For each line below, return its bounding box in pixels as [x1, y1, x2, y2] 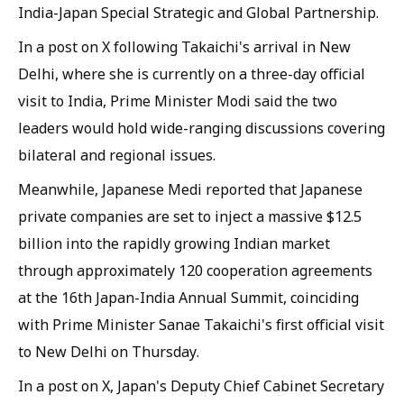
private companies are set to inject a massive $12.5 [18, 206, 362, 226]
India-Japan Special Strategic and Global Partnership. [18, 2, 379, 23]
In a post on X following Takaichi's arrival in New [18, 36, 351, 57]
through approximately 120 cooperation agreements [18, 260, 372, 280]
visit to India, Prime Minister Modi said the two [18, 90, 337, 111]
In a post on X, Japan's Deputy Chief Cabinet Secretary [18, 375, 384, 396]
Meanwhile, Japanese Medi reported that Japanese [18, 179, 363, 199]
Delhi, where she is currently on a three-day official [18, 63, 365, 84]
